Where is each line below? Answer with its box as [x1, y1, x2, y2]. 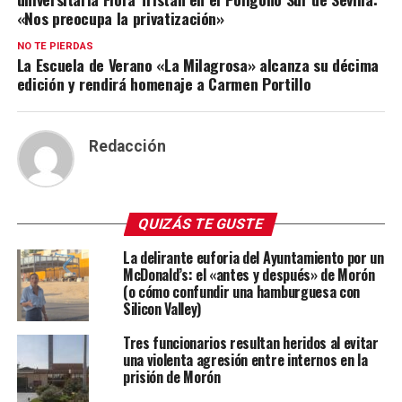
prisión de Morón [122, 366, 221, 389]
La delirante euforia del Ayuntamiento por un [122, 247, 384, 269]
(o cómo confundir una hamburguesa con [122, 281, 361, 303]
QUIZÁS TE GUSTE [136, 215, 267, 233]
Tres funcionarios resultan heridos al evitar [122, 332, 379, 354]
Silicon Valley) [122, 298, 202, 320]
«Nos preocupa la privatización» [16, 6, 224, 31]
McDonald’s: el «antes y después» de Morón [122, 264, 375, 286]
